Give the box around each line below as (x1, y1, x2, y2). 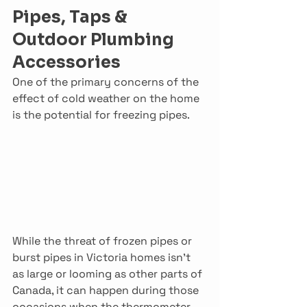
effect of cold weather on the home (12, 91, 202, 106)
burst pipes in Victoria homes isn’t (12, 250, 193, 265)
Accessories (12, 52, 121, 73)
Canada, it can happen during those (12, 283, 201, 298)
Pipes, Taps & (12, 7, 131, 27)
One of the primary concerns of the (12, 75, 201, 89)
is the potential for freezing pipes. (12, 108, 190, 122)
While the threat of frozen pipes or (12, 234, 195, 249)
